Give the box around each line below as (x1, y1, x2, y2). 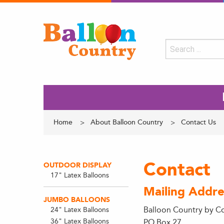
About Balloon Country (90, 118, 163, 126)
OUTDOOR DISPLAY (43, 161, 111, 169)
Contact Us (181, 118, 216, 126)
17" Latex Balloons (50, 171, 109, 179)
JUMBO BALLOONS (43, 195, 110, 204)
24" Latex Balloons (50, 205, 109, 214)
